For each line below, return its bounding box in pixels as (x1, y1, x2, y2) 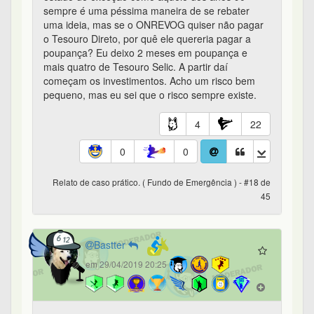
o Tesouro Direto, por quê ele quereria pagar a (43, 32, 251, 46)
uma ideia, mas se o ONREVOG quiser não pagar (43, 18, 264, 32)
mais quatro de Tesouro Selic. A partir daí (43, 60, 228, 74)
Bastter (94, 237, 128, 252)
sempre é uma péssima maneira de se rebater (43, 4, 250, 18)
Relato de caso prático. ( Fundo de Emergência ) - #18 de (53, 176, 271, 189)
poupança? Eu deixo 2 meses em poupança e (43, 46, 247, 60)
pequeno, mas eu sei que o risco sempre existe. (43, 88, 257, 102)
